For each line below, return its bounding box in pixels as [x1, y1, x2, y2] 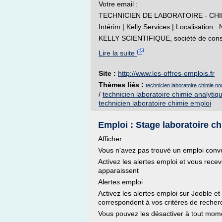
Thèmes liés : [99, 81, 146, 89]
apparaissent [98, 166, 139, 174]
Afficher [98, 135, 122, 143]
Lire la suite [99, 49, 137, 57]
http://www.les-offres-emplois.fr [118, 69, 215, 77]
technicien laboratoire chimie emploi [99, 99, 211, 107]
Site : [99, 69, 118, 77]
